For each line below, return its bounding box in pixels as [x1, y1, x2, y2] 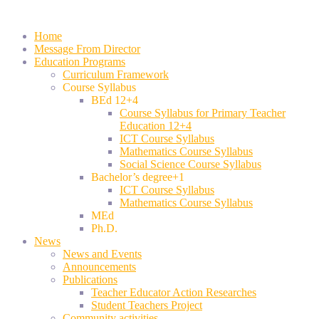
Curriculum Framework [63, 68, 169, 80]
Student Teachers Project [91, 299, 202, 311]
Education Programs [34, 56, 125, 68]
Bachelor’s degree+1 [91, 171, 184, 183]
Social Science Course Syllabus [120, 158, 261, 170]
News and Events [63, 248, 142, 260]
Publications [63, 273, 117, 286]
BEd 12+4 [91, 94, 138, 106]
